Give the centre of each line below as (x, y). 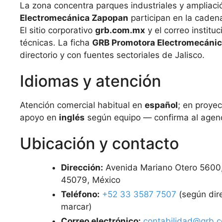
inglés (72, 117)
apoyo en (39, 117)
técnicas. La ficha (56, 43)
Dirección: (82, 167)
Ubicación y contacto (99, 143)
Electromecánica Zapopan (74, 18)
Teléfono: (80, 194)
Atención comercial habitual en (82, 105)
